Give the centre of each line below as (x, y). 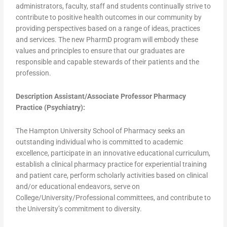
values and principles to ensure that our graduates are (100, 51)
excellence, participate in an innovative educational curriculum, (113, 153)
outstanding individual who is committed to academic (100, 142)
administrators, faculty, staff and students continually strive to (113, 6)
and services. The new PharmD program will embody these (107, 40)
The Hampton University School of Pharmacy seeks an (101, 130)
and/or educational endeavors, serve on (78, 186)
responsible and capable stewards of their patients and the (108, 62)
